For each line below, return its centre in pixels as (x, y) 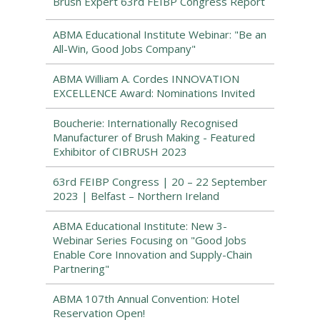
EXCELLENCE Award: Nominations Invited (154, 93)
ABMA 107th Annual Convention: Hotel (146, 299)
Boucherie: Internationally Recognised (145, 123)
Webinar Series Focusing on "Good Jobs (150, 240)
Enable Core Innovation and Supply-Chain (152, 254)
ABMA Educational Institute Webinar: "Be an (160, 34)
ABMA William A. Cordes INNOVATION (146, 79)
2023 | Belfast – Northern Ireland (136, 196)
